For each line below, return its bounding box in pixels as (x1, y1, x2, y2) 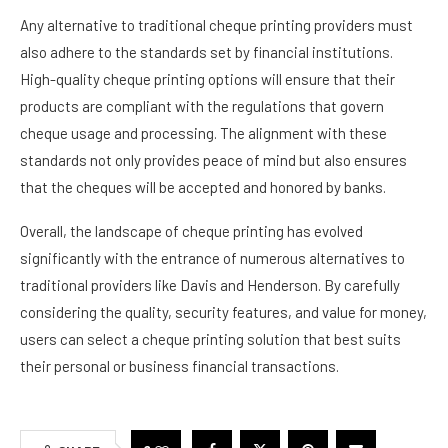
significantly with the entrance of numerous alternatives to (20, 249, 405, 268)
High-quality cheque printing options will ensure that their (20, 70, 395, 89)
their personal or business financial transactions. (20, 357, 339, 376)
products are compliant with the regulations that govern (20, 97, 384, 116)
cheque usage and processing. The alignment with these (20, 124, 387, 143)
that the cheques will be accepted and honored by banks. (20, 178, 386, 197)
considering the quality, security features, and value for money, (20, 303, 427, 322)
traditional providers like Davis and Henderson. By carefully (20, 276, 400, 295)
